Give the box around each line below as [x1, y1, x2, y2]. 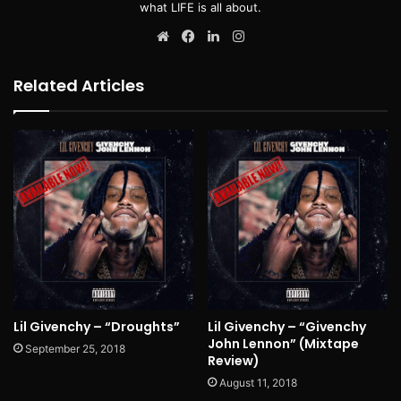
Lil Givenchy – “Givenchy [208, 318, 366, 337]
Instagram [248, 27, 311, 45]
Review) [208, 352, 260, 371]
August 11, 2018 [219, 376, 297, 390]
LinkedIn [223, 27, 277, 45]
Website [173, 27, 224, 45]
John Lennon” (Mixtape [208, 335, 359, 354]
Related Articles [13, 74, 144, 98]
